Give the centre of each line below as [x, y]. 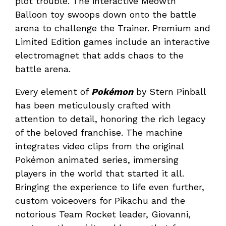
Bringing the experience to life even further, [110, 187]
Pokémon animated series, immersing [97, 160]
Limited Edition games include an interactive [112, 42]
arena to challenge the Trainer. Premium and [113, 28]
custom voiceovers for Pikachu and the [100, 201]
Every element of [53, 92]
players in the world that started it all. [100, 174]
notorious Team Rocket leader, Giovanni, [103, 214]
